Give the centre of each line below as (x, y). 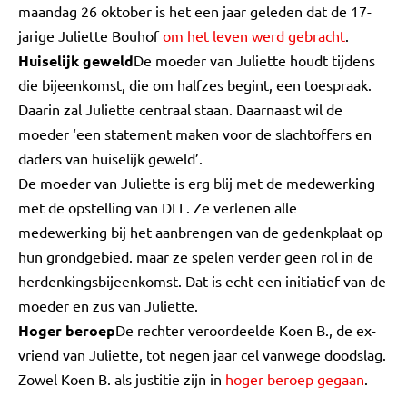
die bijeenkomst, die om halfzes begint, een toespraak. (195, 84)
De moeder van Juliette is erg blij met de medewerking (197, 183)
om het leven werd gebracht (254, 35)
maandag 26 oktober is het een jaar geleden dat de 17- (195, 11)
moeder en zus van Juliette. (108, 305)
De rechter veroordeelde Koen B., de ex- (246, 330)
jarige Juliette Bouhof (90, 35)
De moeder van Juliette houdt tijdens (254, 60)
